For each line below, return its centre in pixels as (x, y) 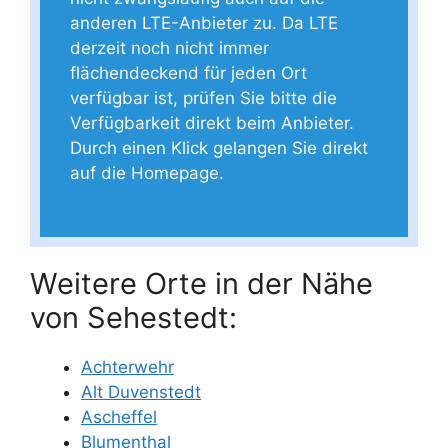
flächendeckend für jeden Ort (188, 73)
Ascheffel (119, 416)
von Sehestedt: (133, 317)
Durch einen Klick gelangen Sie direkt (219, 148)
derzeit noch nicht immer (169, 48)
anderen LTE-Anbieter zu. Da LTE (204, 23)
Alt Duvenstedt (141, 391)
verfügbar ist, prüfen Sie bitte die (203, 98)
